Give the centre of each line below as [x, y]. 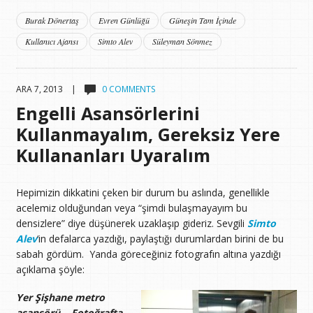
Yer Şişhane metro [60, 298]
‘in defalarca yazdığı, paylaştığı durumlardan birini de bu [160, 239]
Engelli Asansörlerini [108, 113]
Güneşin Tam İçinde [202, 20]
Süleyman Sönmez [182, 41]
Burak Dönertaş [52, 20]
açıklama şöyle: [50, 270]
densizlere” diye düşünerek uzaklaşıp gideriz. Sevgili [130, 224]
